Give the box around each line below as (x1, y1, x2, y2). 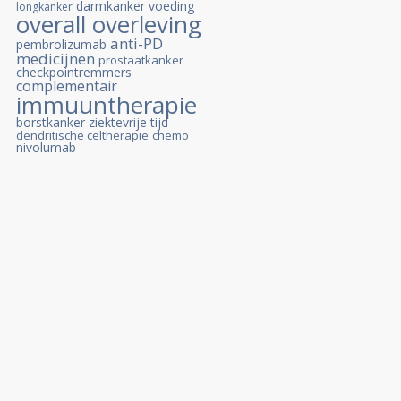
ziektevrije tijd (89, 114, 168, 131)
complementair (16, 76, 117, 96)
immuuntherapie (16, 89, 197, 121)
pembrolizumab (16, 36, 107, 53)
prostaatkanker (98, 52, 183, 68)
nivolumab (16, 139, 76, 156)
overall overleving (16, 8, 201, 40)
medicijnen (16, 48, 95, 69)
